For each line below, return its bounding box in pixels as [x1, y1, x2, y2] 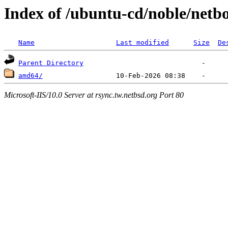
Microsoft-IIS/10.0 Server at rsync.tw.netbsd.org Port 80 [4, 90, 184, 99]
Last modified [116, 39, 169, 47]
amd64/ [18, 72, 43, 80]
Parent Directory [18, 59, 83, 67]
